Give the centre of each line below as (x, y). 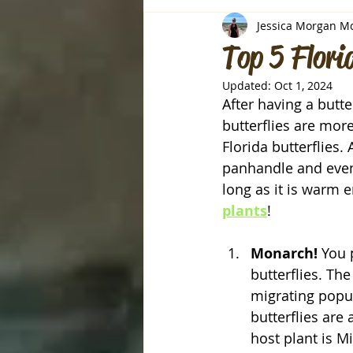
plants (245, 211)
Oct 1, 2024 (303, 85)
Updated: (248, 85)
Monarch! (286, 253)
